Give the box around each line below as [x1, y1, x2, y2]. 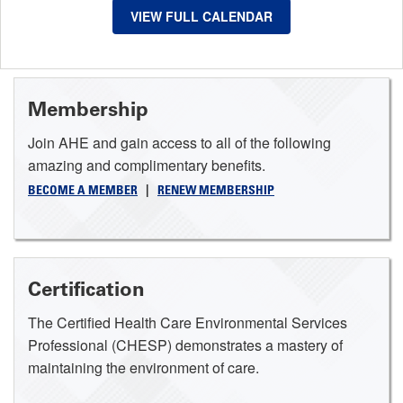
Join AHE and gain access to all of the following [28, 132, 331, 154]
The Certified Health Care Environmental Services [28, 312, 347, 334]
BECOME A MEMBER [28, 185, 138, 199]
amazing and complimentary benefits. [28, 155, 265, 176]
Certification [28, 277, 145, 302]
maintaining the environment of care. [28, 357, 259, 379]
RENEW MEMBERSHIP [157, 185, 274, 199]
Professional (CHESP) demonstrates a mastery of [28, 335, 343, 356]
